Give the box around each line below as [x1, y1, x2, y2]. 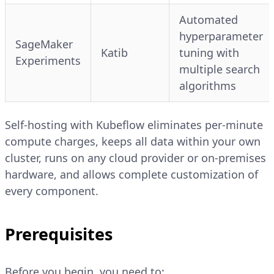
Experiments [15, 53, 81, 68]
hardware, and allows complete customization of [5, 166, 258, 182]
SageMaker [15, 36, 73, 51]
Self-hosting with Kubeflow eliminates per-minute [5, 117, 263, 132]
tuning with [179, 45, 239, 60]
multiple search [179, 61, 260, 76]
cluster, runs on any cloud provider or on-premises [5, 150, 266, 165]
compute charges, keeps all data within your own [5, 133, 261, 149]
